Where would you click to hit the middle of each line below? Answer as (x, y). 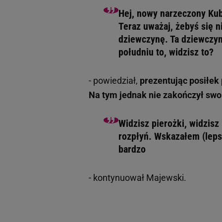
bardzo (132, 149)
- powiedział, (113, 81)
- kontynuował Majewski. (138, 178)
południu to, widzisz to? (166, 52)
